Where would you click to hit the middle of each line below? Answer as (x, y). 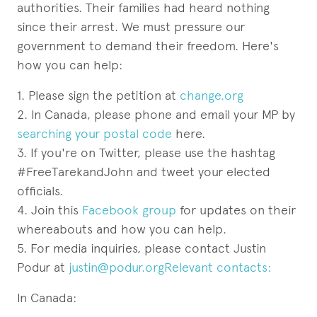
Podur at (43, 267)
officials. (40, 191)
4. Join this (50, 210)
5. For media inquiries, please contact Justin (142, 248)
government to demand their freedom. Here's (148, 46)
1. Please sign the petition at (98, 95)
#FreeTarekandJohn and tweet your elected (144, 172)
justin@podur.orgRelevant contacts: (170, 267)
